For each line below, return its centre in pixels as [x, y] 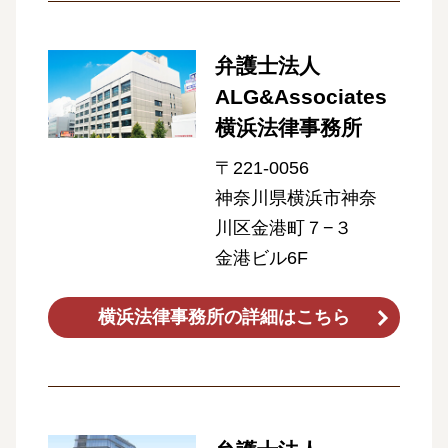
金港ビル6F [261, 258]
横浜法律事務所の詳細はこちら [224, 317]
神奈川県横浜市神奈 [295, 198]
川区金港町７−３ [283, 228]
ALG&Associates [300, 97]
